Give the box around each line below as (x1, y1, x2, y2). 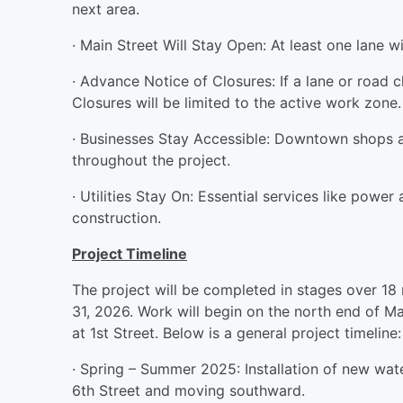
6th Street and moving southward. (72, 381, 305, 399)
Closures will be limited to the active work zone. (72, 93, 401, 112)
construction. (72, 208, 161, 227)
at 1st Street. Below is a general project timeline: (72, 323, 401, 342)
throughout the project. (72, 150, 230, 169)
